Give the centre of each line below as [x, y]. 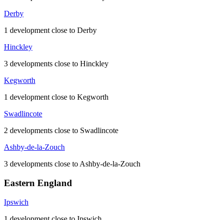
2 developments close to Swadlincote [61, 131]
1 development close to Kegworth [56, 97]
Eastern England [38, 183]
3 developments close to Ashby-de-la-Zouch [72, 164]
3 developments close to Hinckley [56, 64]
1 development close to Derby [50, 30]
